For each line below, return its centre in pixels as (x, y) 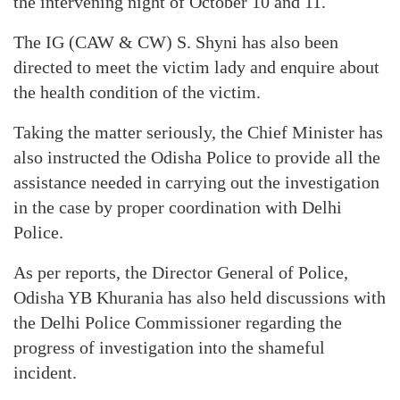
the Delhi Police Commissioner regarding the (178, 322)
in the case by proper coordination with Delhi (178, 207)
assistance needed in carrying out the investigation (196, 182)
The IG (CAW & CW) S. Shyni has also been (176, 42)
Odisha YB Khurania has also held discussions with (200, 297)
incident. (45, 372)
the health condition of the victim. (137, 92)
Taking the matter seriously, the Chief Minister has (198, 132)
